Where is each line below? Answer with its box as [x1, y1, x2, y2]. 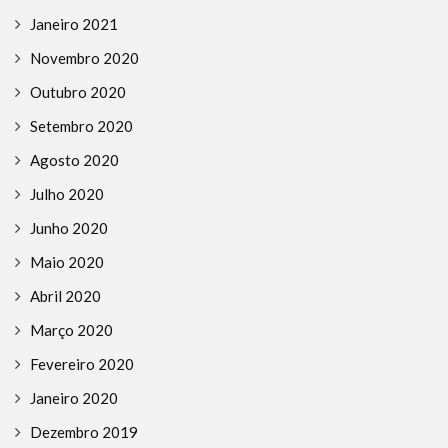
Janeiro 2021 [30, 15, 118, 34]
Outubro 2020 [30, 83, 126, 102]
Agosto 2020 [30, 151, 119, 170]
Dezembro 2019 [30, 423, 138, 442]
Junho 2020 [30, 219, 108, 238]
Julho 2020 [30, 185, 104, 204]
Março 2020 [30, 321, 113, 340]
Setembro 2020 [30, 117, 133, 136]
